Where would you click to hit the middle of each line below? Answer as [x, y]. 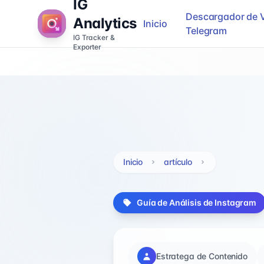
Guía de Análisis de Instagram [197, 202]
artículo [178, 162]
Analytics [105, 23]
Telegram [206, 31]
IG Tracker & [94, 37]
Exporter [88, 47]
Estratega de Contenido [202, 256]
